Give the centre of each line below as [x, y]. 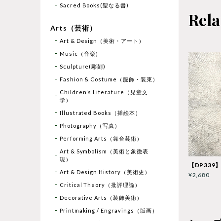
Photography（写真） [90, 125]
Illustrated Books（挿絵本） [100, 112]
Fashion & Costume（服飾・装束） [109, 79]
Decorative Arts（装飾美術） [101, 197]
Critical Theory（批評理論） [100, 184]
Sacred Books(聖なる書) [94, 5]
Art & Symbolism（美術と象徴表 [104, 151]
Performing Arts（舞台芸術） [101, 138]
